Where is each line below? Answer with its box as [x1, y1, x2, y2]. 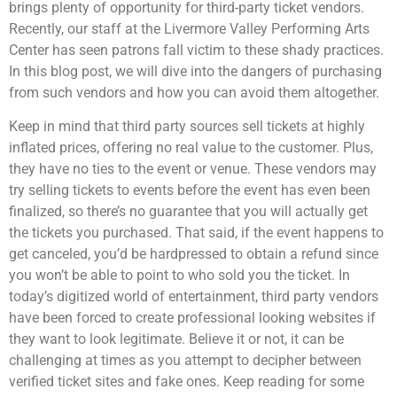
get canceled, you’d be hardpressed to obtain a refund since [9, 245, 378, 263]
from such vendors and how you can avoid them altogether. [9, 83, 379, 101]
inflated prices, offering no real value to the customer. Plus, [9, 139, 373, 157]
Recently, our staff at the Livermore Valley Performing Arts [9, 19, 370, 37]
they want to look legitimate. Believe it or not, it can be [9, 331, 344, 348]
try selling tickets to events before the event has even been [9, 182, 370, 199]
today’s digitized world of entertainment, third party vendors [9, 288, 378, 306]
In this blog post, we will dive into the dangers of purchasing [9, 62, 382, 80]
